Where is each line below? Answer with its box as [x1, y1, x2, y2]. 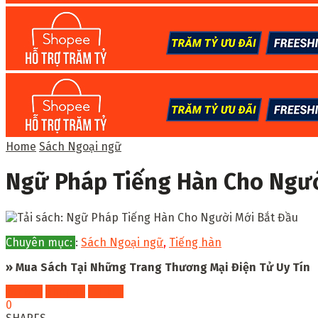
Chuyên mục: [6, 235, 75, 249]
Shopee [45, 284, 85, 298]
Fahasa [6, 284, 43, 298]
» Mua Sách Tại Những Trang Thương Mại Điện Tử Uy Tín [6, 260, 310, 274]
